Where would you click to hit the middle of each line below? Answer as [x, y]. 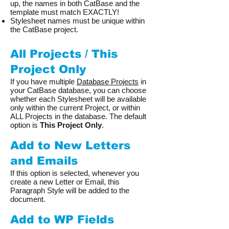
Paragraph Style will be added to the [70, 190]
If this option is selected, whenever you [75, 173]
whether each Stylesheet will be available [78, 99]
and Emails [44, 161]
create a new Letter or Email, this [65, 182]
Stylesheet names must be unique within [77, 21]
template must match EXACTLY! [65, 12]
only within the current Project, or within [75, 108]
